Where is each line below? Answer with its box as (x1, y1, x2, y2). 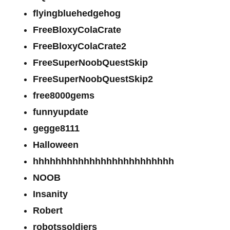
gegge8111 (33, 123, 80, 133)
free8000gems (33, 90, 94, 101)
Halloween (33, 139, 79, 150)
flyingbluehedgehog (33, 8, 121, 18)
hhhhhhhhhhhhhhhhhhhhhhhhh (33, 156, 174, 166)
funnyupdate (33, 106, 88, 117)
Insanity (33, 188, 68, 199)
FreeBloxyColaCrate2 (33, 41, 126, 51)
